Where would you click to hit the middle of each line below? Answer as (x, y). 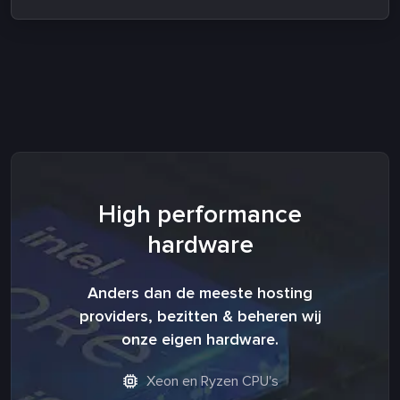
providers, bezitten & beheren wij (200, 316)
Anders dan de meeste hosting (200, 292)
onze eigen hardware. (200, 339)
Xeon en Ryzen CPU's (211, 381)
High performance (200, 214)
